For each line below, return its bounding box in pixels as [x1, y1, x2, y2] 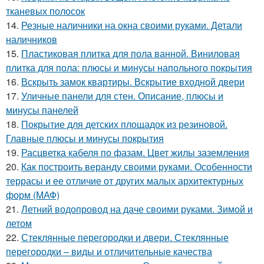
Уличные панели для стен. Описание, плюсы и [21, 88, 223, 103]
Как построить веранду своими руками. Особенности [21, 159, 252, 173]
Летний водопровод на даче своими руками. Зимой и [21, 202, 253, 216]
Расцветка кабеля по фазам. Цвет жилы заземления [21, 145, 249, 159]
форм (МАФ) [6, 187, 60, 202]
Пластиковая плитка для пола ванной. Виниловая [21, 46, 240, 60]
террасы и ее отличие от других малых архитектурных [6, 173, 243, 187]
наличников [6, 32, 57, 46]
